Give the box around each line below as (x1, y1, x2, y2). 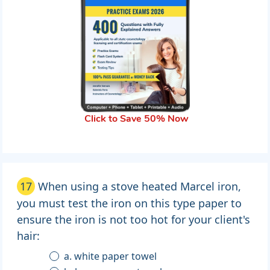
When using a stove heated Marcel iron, (38, 179, 241, 194)
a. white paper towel (64, 250, 157, 263)
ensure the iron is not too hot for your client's (17, 212, 250, 227)
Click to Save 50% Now (84, 115, 189, 125)
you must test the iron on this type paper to (17, 196, 242, 211)
